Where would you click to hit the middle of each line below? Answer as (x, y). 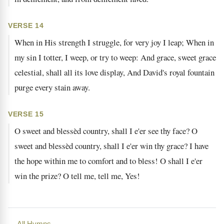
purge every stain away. (52, 87)
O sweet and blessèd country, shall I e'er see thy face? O (106, 131)
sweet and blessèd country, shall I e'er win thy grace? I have (111, 146)
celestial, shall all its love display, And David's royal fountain (114, 72)
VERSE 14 (26, 25)
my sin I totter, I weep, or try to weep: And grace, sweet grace (115, 57)
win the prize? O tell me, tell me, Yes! (77, 176)
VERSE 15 (26, 114)
